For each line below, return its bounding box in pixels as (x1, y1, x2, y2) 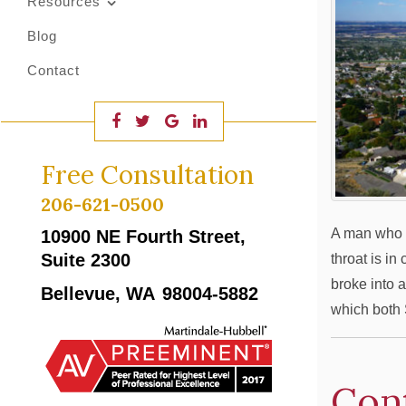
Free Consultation (41, 159, 254, 191)
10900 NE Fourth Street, (41, 227, 246, 246)
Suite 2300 (41, 250, 130, 270)
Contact (27, 63, 80, 78)
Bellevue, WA (41, 284, 155, 304)
